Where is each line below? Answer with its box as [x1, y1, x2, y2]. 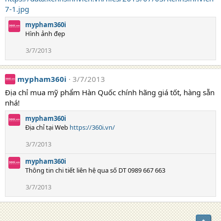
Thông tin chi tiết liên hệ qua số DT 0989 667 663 [25, 166, 165, 175]
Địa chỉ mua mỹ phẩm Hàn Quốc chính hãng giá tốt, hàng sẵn [5, 87, 215, 97]
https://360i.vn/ [70, 123, 115, 132]
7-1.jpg [5, 4, 29, 14]
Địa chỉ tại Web [25, 123, 70, 132]
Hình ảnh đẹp [25, 29, 65, 38]
